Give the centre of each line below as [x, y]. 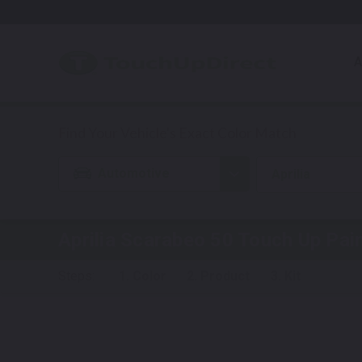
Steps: [78, 276]
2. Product [219, 276]
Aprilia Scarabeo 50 [146, 240]
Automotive [134, 173]
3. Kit [285, 276]
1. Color [142, 276]
